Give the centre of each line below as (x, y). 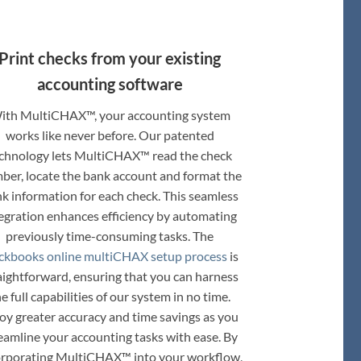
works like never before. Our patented (110, 135)
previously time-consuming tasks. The (110, 235)
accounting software (110, 83)
